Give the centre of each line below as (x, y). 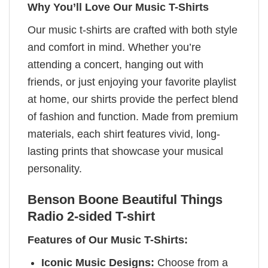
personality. (55, 168)
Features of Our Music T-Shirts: (108, 240)
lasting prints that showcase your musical (125, 151)
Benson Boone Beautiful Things (125, 200)
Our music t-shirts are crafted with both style (133, 30)
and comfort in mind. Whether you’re (114, 47)
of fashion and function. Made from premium (133, 116)
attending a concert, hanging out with (115, 64)
